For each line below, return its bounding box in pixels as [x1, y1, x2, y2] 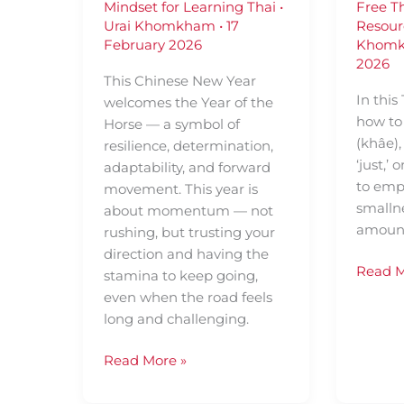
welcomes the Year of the [103, 93, 273, 111]
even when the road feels [103, 288, 272, 306]
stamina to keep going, [103, 266, 258, 284]
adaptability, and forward [103, 158, 271, 176]
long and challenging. [103, 309, 249, 327]
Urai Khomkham [103, 16, 219, 34]
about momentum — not [103, 201, 273, 219]
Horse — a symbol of [103, 115, 240, 133]
